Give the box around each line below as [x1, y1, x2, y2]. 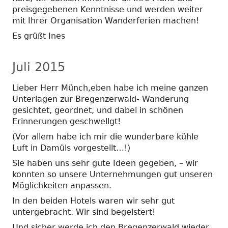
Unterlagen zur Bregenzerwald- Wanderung [12, 94, 189, 104]
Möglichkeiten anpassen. [12, 180, 111, 190]
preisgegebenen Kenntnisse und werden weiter [12, 4, 203, 14]
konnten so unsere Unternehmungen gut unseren [12, 169, 213, 179]
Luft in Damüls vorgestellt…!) [12, 142, 130, 153]
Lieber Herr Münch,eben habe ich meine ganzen [12, 82, 208, 93]
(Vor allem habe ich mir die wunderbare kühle [12, 131, 198, 141]
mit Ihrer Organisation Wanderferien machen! [12, 15, 199, 25]
